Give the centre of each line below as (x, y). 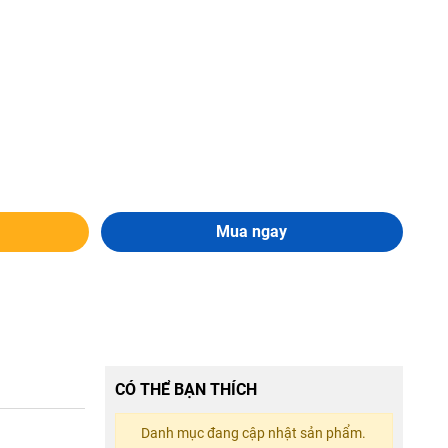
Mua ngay (252, 232)
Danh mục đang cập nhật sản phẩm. (254, 432)
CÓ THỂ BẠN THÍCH (185, 390)
